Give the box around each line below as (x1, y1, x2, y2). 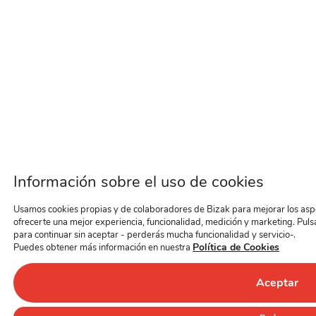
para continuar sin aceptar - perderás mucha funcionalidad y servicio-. (13, 229, 296, 241)
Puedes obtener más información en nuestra (13, 241, 193, 254)
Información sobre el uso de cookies (13, 171, 264, 193)
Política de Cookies (193, 241, 279, 254)
